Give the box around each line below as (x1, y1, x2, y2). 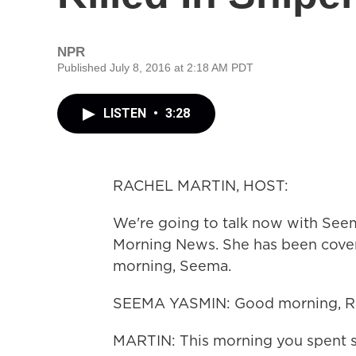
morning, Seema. (113, 256, 231, 276)
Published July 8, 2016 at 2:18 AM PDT (57, 61, 253, 74)
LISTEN (103, 106, 149, 121)
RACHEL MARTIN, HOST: (113, 176, 288, 195)
